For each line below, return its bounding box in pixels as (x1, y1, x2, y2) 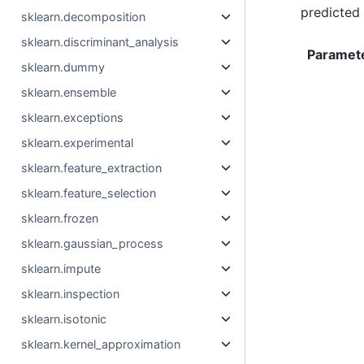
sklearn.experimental (21, 136, 134, 149)
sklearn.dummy (21, 60, 106, 74)
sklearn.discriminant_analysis (21, 35, 180, 49)
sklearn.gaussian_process (21, 236, 164, 250)
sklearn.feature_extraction (21, 161, 162, 175)
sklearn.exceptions (21, 110, 124, 124)
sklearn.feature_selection (21, 186, 157, 200)
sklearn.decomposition (21, 10, 146, 24)
